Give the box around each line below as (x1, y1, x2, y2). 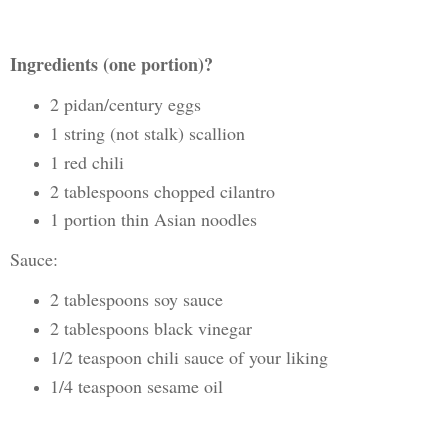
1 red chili (49, 149, 124, 174)
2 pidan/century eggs (49, 91, 201, 116)
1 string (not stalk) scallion (49, 120, 245, 145)
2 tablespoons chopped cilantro (49, 178, 275, 203)
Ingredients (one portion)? (10, 50, 213, 77)
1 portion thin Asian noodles (49, 207, 257, 232)
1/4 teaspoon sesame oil (49, 374, 223, 398)
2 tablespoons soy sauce (49, 287, 223, 312)
